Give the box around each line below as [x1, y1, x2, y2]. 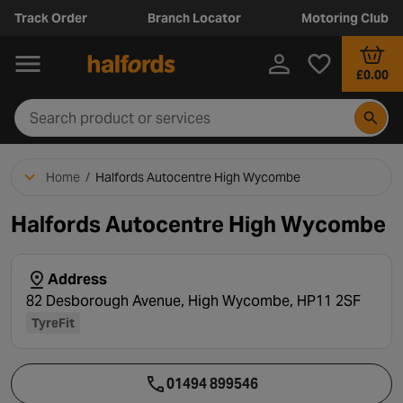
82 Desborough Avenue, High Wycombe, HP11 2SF [26, 291, 361, 310]
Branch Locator [148, 10, 241, 26]
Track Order [14, 10, 87, 26]
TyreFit [31, 315, 75, 331]
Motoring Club [301, 10, 389, 26]
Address [48, 270, 107, 289]
